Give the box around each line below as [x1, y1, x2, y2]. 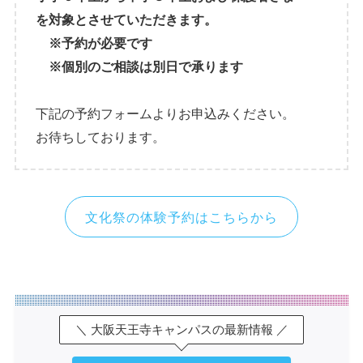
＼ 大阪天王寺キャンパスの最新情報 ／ [75, 322, 288, 336]
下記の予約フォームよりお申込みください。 [36, 106, 296, 122]
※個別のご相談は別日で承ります [49, 59, 244, 75]
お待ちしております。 [36, 130, 166, 145]
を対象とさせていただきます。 [36, 12, 218, 28]
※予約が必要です [49, 36, 153, 51]
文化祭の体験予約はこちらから [85, 209, 278, 224]
